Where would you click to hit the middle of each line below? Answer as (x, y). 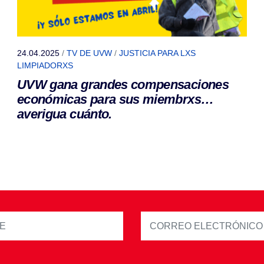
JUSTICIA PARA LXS (157, 53)
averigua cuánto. (65, 114)
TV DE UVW (89, 53)
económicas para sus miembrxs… (115, 100)
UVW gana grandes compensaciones (123, 85)
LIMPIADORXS (45, 66)
